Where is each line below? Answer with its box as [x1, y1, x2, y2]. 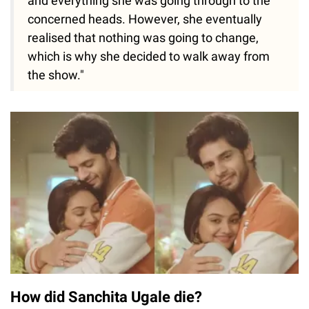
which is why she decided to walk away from [28, 49, 270, 64]
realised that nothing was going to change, [28, 30, 259, 46]
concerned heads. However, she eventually [28, 12, 262, 27]
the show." [28, 68, 84, 83]
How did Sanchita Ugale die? [10, 288, 202, 306]
